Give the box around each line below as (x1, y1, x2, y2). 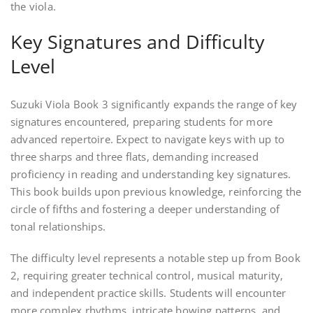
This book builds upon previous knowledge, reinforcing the (10, 184, 302, 199)
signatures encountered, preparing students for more (10, 115, 273, 129)
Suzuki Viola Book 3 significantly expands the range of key (10, 97, 298, 112)
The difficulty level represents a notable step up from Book (10, 251, 300, 265)
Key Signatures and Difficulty (10, 29, 265, 55)
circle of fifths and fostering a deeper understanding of (10, 202, 280, 217)
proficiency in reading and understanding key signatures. (10, 167, 291, 182)
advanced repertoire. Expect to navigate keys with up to (10, 132, 285, 147)
